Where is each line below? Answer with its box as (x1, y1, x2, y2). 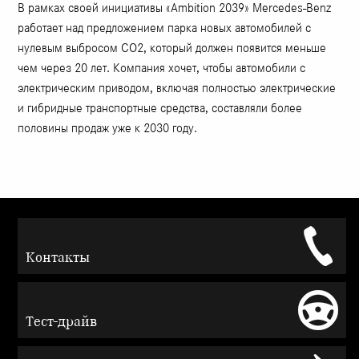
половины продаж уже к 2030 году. (18, 120, 198, 136)
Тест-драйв (26, 313, 98, 331)
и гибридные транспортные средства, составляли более (18, 100, 303, 116)
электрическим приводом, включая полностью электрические (18, 80, 337, 96)
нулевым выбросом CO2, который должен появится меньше (18, 40, 327, 56)
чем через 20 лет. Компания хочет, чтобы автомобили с (18, 60, 306, 76)
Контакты (26, 248, 91, 267)
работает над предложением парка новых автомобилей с (18, 20, 312, 36)
